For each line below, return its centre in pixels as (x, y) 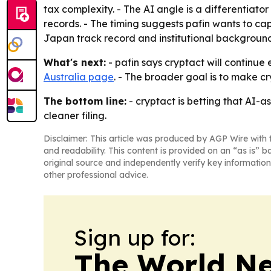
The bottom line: (85, 101)
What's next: (75, 63)
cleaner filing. (75, 116)
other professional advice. (96, 175)
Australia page (79, 77)
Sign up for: (135, 238)
